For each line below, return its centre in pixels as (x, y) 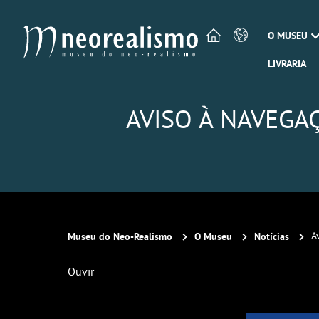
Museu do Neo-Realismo (120, 236)
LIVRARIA (287, 63)
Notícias (272, 236)
